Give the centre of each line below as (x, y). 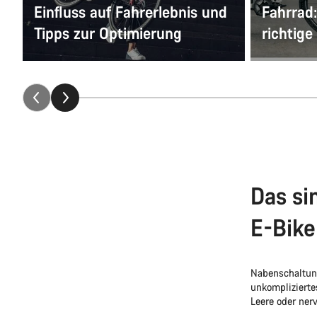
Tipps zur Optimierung (108, 33)
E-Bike (283, 228)
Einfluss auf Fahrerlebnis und (131, 12)
